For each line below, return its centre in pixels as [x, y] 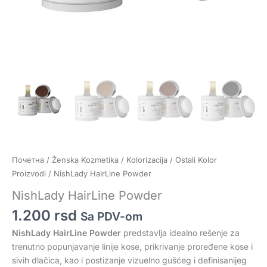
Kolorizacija [147, 160]
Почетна [28, 160]
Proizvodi [29, 173]
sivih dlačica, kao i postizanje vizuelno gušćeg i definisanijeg [129, 260]
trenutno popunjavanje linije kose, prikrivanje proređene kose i [132, 247]
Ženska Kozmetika [85, 160]
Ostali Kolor [196, 160]
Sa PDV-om [111, 216]
